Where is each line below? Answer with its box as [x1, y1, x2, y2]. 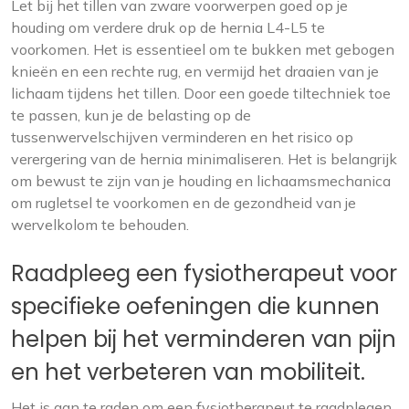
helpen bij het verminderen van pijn [11, 324, 396, 354]
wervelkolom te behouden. [11, 215, 189, 234]
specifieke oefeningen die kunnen [11, 291, 380, 321]
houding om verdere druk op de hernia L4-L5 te [11, 18, 325, 37]
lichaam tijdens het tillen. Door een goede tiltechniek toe [11, 84, 391, 102]
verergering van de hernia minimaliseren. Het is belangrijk [11, 150, 397, 168]
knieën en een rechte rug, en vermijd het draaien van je [11, 62, 379, 80]
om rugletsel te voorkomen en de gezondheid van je [11, 194, 356, 212]
